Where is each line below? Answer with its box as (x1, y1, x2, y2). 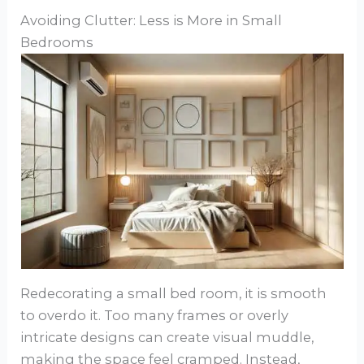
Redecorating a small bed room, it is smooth (20, 284, 327, 301)
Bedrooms (20, 34, 94, 51)
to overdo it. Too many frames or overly (20, 306, 289, 323)
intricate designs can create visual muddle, (20, 328, 314, 345)
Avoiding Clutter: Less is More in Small (20, 12, 283, 29)
